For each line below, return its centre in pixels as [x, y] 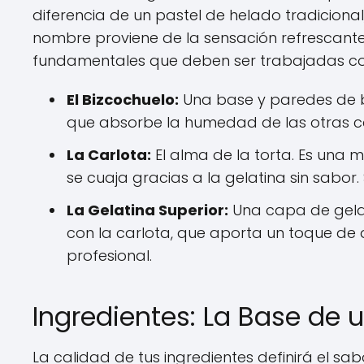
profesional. [109, 256]
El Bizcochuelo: [123, 100]
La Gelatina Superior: [147, 210]
